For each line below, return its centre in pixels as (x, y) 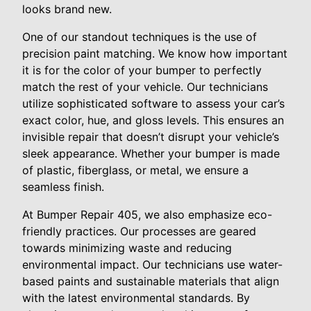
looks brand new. (67, 9)
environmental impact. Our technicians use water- (152, 264)
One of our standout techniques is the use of (140, 36)
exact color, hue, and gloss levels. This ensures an (153, 120)
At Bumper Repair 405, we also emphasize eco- (147, 214)
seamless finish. (63, 186)
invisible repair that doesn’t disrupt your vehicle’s (151, 136)
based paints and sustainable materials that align (151, 281)
